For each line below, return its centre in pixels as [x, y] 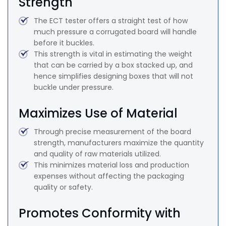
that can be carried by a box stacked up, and [113, 65]
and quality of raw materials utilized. [97, 154]
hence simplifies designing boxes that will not [114, 76]
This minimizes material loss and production [111, 165]
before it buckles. [64, 43]
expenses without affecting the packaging [109, 176]
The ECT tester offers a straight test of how [111, 21]
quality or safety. [63, 187]
